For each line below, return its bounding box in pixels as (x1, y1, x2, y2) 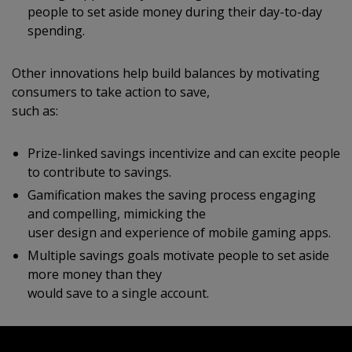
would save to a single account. (27, 284, 209, 302)
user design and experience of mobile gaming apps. (27, 224, 331, 241)
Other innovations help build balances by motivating (12, 64, 320, 82)
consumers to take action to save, (12, 83, 210, 101)
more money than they (27, 266, 162, 283)
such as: (12, 102, 58, 119)
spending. (27, 22, 85, 39)
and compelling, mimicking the (27, 205, 206, 222)
